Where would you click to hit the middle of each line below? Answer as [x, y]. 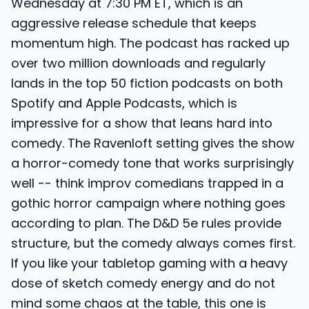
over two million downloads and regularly [138, 63]
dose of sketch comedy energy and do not [143, 283]
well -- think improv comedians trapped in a [147, 183]
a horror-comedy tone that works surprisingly [152, 163]
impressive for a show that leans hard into [142, 123]
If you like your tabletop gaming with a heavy [149, 263]
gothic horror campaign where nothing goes [148, 203]
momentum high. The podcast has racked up [150, 43]
